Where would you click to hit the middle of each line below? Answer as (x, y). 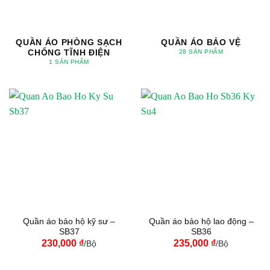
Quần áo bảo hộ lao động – (201, 222)
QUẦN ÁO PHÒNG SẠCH (69, 42)
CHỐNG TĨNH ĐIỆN (69, 52)
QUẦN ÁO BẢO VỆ (201, 42)
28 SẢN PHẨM (201, 51)
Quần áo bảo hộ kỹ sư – (69, 222)
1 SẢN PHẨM (69, 61)
